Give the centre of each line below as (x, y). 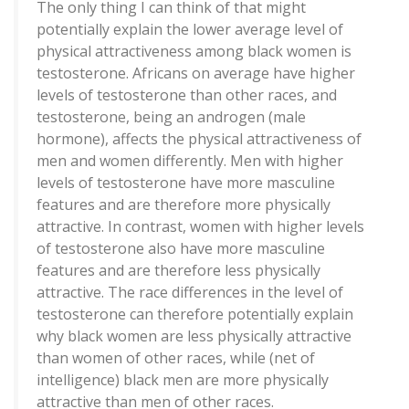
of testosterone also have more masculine (181, 249)
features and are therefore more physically (184, 205)
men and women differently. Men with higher (190, 161)
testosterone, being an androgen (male (171, 117)
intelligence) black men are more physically (183, 380)
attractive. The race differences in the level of (190, 293)
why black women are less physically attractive (194, 336)
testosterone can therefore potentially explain (195, 315)
